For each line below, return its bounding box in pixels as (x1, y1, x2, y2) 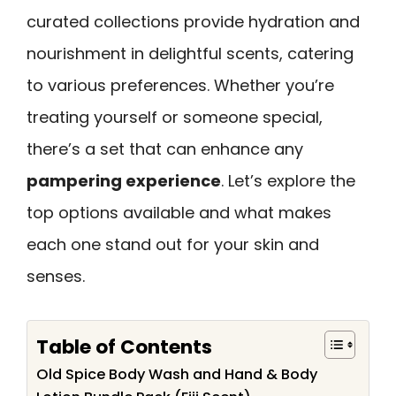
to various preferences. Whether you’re (27, 74, 334, 96)
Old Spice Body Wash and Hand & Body (36, 363, 317, 385)
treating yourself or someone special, (27, 106, 323, 128)
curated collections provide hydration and (27, 11, 360, 33)
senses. (27, 265, 85, 287)
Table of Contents (36, 332, 212, 361)
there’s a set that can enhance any (27, 138, 303, 160)
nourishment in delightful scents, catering (27, 42, 354, 65)
